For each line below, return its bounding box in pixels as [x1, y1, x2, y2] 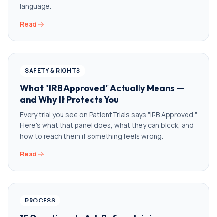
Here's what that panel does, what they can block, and [20, 121, 194, 130]
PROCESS [25, 196, 56, 204]
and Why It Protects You [20, 94, 119, 105]
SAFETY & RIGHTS [25, 66, 80, 75]
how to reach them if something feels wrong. [20, 131, 163, 140]
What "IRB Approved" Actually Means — [20, 82, 184, 93]
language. [20, 1, 51, 11]
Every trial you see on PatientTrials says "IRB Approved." [20, 110, 197, 119]
